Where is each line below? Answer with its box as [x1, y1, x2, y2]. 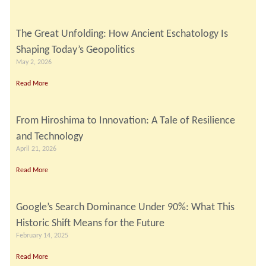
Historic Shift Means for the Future [16, 216, 164, 230]
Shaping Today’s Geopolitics [16, 43, 135, 56]
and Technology [16, 129, 83, 143]
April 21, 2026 [16, 144, 56, 153]
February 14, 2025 [16, 231, 68, 240]
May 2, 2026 [16, 58, 52, 66]
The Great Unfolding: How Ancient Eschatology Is [16, 27, 228, 40]
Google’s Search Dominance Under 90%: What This [16, 200, 235, 214]
